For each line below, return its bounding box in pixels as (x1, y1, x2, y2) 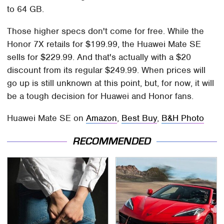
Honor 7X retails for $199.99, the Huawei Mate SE (7, 38, 201, 49)
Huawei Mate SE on (7, 112, 86, 123)
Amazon (86, 112, 117, 123)
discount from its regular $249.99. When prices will (7, 64, 206, 75)
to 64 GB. (7, 3, 44, 14)
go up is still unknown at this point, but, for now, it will (7, 77, 214, 88)
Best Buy (121, 112, 157, 123)
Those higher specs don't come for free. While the (7, 25, 204, 36)
